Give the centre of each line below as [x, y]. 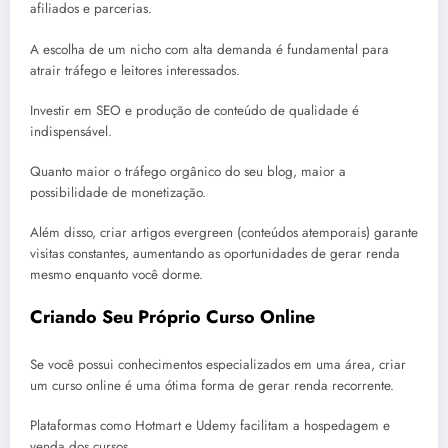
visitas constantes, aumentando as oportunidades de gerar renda [215, 254]
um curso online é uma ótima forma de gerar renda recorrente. [212, 385]
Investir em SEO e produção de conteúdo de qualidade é [194, 110]
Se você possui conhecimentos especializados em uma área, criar [218, 364]
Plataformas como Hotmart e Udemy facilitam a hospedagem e [210, 426]
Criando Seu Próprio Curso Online [172, 317]
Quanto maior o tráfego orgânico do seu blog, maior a [188, 172]
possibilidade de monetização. [118, 193]
